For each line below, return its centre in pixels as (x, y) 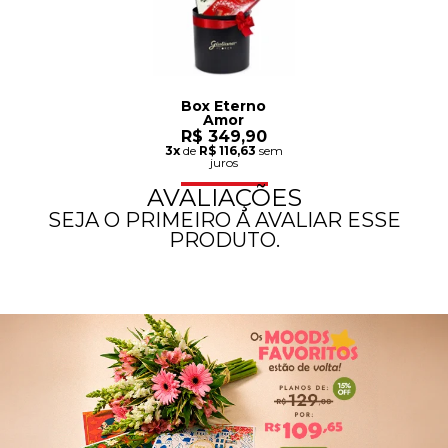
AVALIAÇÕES (224, 197)
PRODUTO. (224, 239)
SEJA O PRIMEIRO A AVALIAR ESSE (224, 219)
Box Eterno (224, 106)
